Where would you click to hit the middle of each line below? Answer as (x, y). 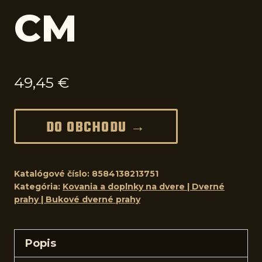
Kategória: (38, 186)
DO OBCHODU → (96, 128)
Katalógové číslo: (53, 173)
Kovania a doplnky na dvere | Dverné (144, 186)
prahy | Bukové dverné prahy (77, 199)
